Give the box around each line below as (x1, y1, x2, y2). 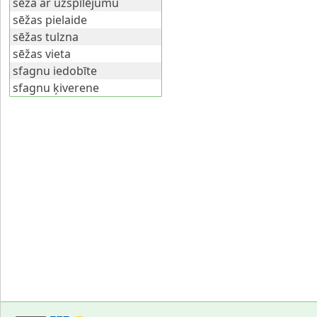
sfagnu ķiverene (13, 80, 99, 96)
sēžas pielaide (13, 12, 87, 28)
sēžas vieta (13, 46, 71, 62)
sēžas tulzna (13, 29, 79, 45)
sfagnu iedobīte (13, 63, 97, 79)
